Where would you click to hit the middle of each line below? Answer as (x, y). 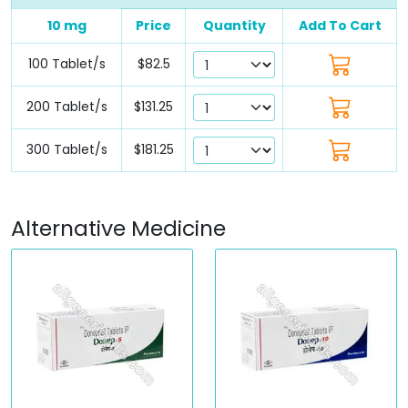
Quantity (234, 25)
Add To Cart (340, 25)
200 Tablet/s (66, 106)
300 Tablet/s (66, 149)
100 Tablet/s (66, 63)
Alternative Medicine (118, 228)
